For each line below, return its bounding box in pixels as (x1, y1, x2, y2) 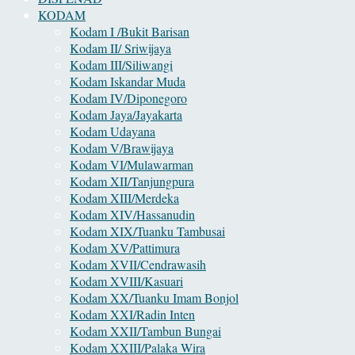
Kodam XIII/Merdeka (70, 189, 179, 206)
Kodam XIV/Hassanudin (70, 205, 195, 223)
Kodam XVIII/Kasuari (70, 272, 183, 289)
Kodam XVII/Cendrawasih (70, 255, 206, 273)
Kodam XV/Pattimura (70, 239, 180, 256)
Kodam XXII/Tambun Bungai (70, 322, 221, 339)
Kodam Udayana (70, 122, 155, 139)
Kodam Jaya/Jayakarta (70, 105, 182, 123)
